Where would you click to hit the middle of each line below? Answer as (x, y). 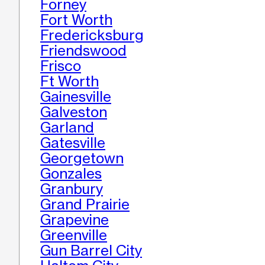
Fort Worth (76, 20)
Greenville (74, 235)
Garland (67, 128)
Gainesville (76, 97)
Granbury (72, 189)
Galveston (74, 112)
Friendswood (83, 51)
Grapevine (75, 220)
